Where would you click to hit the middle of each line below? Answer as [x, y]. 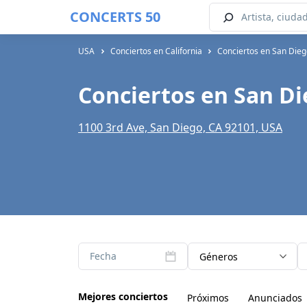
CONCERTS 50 [115, 17]
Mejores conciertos [123, 296]
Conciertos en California [156, 51]
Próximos [208, 297]
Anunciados [275, 297]
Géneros [219, 257]
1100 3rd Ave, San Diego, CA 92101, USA [180, 127]
